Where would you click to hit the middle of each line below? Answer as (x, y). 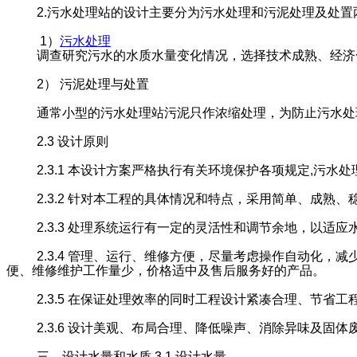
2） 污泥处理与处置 (93, 84)
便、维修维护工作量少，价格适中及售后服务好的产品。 (166, 270)
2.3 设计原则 (73, 141)
